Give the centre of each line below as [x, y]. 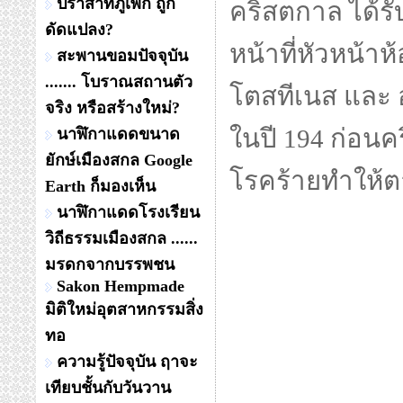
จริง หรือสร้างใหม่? [112, 108]
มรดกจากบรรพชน [110, 264]
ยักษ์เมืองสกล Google [119, 160]
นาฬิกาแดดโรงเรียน [128, 212]
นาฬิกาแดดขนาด [118, 134]
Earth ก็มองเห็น [100, 186]
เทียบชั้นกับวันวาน [108, 388]
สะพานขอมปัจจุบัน [122, 56]
